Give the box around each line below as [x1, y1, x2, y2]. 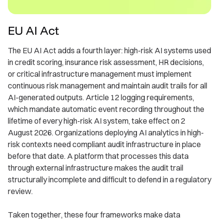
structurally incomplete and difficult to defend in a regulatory [8, 175, 211, 185]
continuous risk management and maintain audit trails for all [8, 81, 207, 91]
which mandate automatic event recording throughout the [8, 104, 204, 114]
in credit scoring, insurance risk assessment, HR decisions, [8, 57, 204, 67]
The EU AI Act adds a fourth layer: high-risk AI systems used [8, 45, 211, 56]
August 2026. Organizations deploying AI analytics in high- [8, 128, 204, 138]
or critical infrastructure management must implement [8, 69, 192, 79]
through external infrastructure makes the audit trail [8, 163, 183, 173]
